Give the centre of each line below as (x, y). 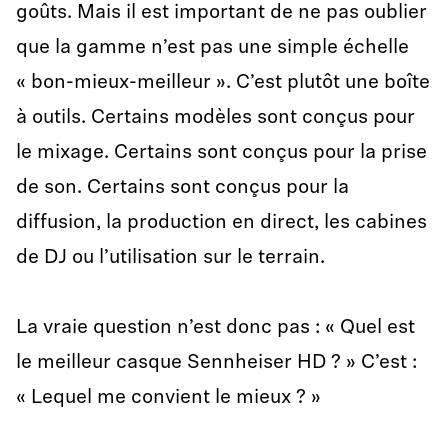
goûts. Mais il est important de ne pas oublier (221, 13)
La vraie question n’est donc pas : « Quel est (215, 328)
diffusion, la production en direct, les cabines (221, 223)
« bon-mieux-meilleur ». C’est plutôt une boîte (223, 83)
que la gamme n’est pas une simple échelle (212, 48)
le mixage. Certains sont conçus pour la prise (221, 153)
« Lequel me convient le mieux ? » (168, 398)
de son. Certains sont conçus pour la (182, 188)
